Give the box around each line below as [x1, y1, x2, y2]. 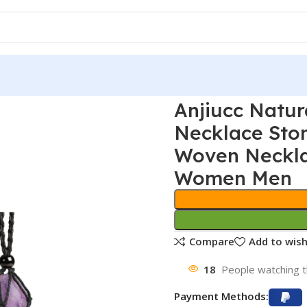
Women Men [173, 166, 292, 190]
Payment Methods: [173, 289, 269, 303]
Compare [188, 234, 234, 249]
